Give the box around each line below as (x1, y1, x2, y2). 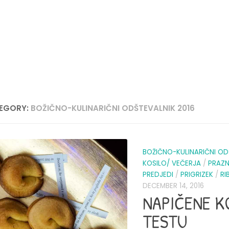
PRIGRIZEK (180, 170, 213, 180)
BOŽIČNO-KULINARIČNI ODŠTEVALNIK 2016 (31, 103, 195, 113)
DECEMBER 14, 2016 (143, 181, 204, 191)
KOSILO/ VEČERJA (143, 158, 201, 169)
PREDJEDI (143, 170, 173, 180)
